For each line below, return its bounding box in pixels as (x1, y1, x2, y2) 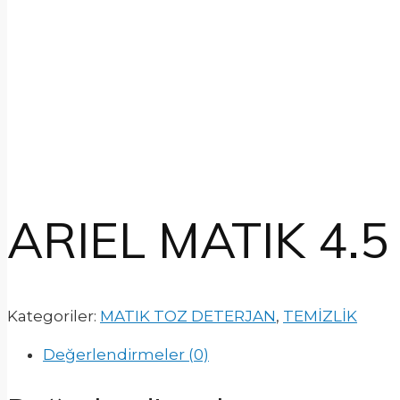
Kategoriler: (7, 306, 100, 325)
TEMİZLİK (283, 306, 357, 325)
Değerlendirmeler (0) (43, 345, 209, 363)
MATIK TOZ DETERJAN (100, 306, 276, 325)
